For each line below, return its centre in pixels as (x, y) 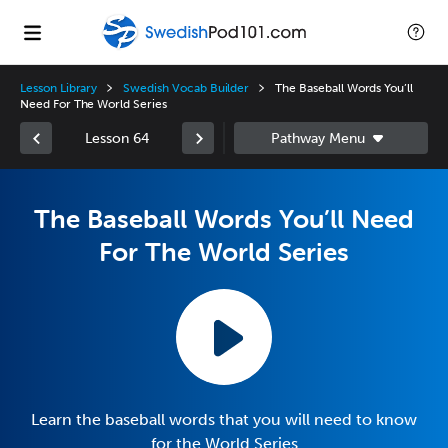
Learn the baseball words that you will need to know (224, 419)
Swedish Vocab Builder (186, 88)
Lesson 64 (117, 138)
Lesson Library (59, 88)
